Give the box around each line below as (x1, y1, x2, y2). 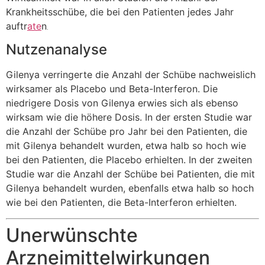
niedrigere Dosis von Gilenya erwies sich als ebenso (6, 97, 238, 109)
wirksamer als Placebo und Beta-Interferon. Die (6, 83, 218, 95)
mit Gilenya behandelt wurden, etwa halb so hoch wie (6, 140, 246, 152)
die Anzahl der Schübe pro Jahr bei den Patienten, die (6, 125, 247, 138)
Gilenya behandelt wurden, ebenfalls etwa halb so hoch (6, 182, 254, 195)
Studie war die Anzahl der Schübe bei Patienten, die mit (6, 168, 255, 180)
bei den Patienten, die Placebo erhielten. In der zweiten (6, 154, 252, 166)
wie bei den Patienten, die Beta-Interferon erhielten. (6, 196, 237, 209)
